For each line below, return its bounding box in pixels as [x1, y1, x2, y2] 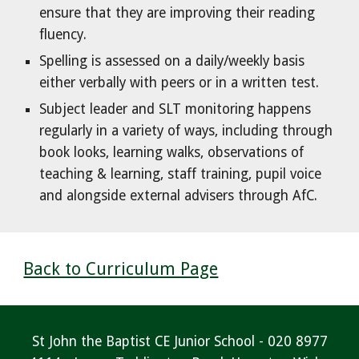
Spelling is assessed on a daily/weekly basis [39, 53, 305, 69]
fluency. [39, 26, 87, 42]
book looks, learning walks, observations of [39, 144, 305, 160]
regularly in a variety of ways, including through [39, 123, 333, 139]
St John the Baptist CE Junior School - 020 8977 [31, 333, 328, 349]
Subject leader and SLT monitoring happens [39, 101, 312, 117]
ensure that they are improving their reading [39, 5, 316, 21]
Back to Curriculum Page [23, 259, 219, 279]
